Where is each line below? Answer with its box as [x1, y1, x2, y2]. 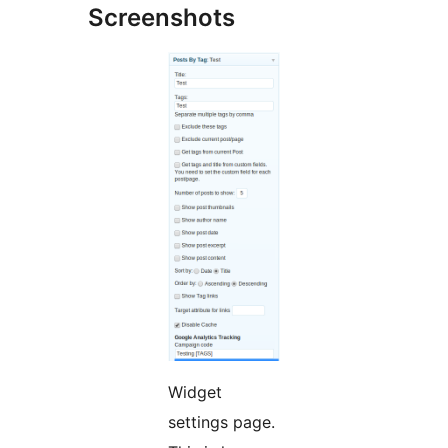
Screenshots [88, 2, 235, 32]
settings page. [168, 412, 275, 433]
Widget [168, 382, 222, 403]
